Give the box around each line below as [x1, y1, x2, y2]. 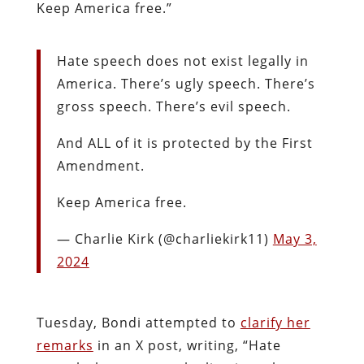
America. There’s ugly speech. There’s [56, 74, 315, 93]
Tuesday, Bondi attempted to [36, 313, 240, 331]
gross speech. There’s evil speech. [56, 97, 291, 115]
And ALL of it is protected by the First [56, 133, 313, 152]
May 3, [272, 229, 317, 248]
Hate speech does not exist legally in [56, 51, 309, 70]
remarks [36, 336, 93, 354]
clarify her [240, 313, 310, 331]
